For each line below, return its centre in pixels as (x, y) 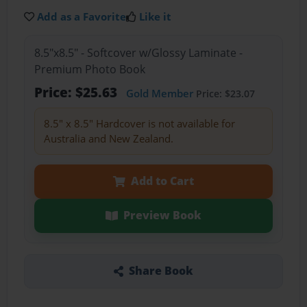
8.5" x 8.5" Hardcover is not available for (139, 124)
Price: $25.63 (77, 93)
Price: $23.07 (224, 94)
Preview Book (162, 216)
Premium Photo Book (89, 70)
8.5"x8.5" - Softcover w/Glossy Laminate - (138, 53)
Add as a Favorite (82, 16)
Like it (156, 16)
